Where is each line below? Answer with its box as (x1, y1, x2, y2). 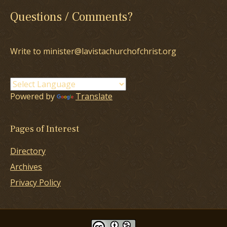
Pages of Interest (10, 123, 79, 135)
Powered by (10, 91, 57, 102)
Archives (10, 161, 42, 173)
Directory (10, 145, 46, 157)
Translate (75, 91, 112, 102)
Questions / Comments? (10, 9, 133, 25)
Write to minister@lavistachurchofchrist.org (10, 46, 176, 57)
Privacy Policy (10, 177, 61, 188)
